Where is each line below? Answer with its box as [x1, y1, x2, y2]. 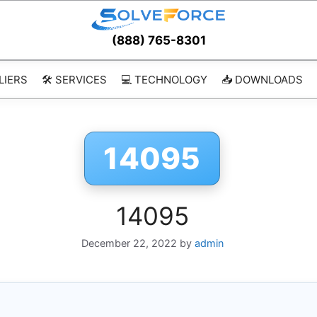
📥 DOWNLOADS [221, 73, 303, 86]
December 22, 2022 [81, 237, 177, 250]
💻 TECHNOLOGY [120, 73, 207, 86]
